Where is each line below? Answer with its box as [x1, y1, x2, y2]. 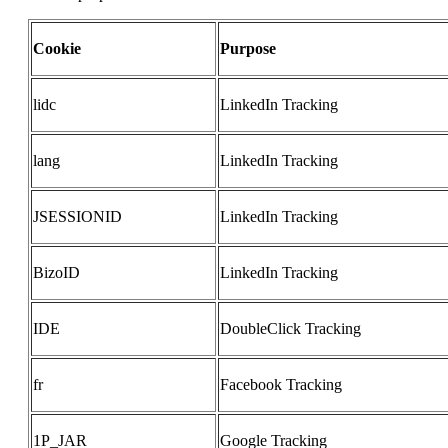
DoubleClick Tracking [220, 320, 361, 338]
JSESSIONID [33, 208, 122, 226]
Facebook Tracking [220, 376, 342, 394]
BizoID [33, 264, 80, 282]
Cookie [33, 40, 81, 58]
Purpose [220, 40, 276, 58]
